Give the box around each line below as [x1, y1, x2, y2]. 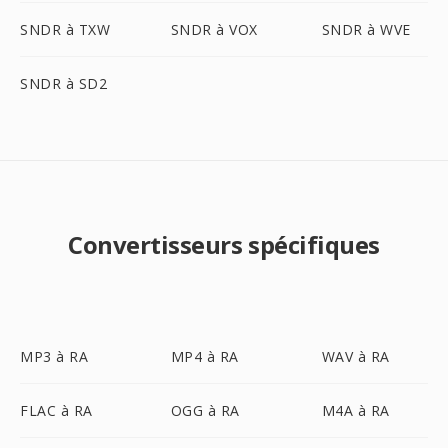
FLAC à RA [20, 401, 93, 420]
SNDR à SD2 [20, 74, 107, 93]
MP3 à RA [20, 347, 88, 366]
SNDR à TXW [20, 20, 110, 39]
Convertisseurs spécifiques [68, 228, 380, 261]
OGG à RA [170, 401, 240, 420]
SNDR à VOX [170, 20, 258, 39]
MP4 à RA [170, 347, 239, 366]
